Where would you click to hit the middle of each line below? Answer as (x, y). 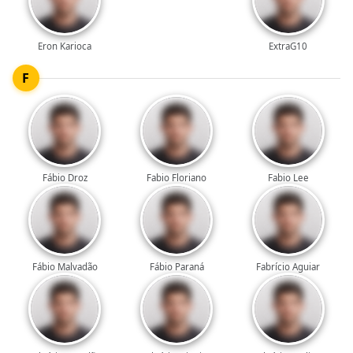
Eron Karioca (65, 46)
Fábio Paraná (176, 267)
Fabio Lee (288, 178)
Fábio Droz (65, 178)
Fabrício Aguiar (288, 267)
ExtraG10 (288, 46)
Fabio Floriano (176, 178)
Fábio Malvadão (65, 267)
